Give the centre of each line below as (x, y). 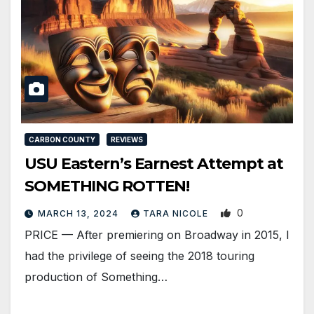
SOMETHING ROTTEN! (107, 186)
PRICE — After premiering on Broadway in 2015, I (157, 235)
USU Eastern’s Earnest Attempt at (154, 164)
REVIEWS (127, 140)
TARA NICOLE (177, 214)
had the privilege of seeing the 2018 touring (139, 256)
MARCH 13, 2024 (80, 214)
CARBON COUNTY (62, 140)
